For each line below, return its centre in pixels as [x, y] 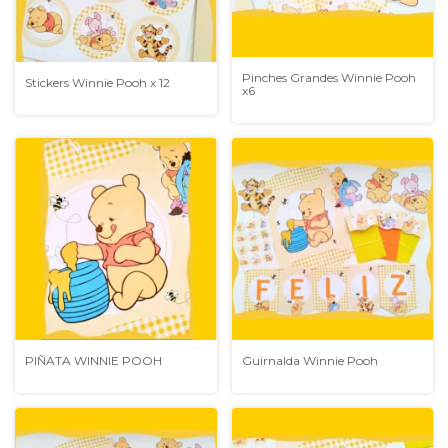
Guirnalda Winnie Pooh [309, 360]
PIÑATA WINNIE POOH [93, 360]
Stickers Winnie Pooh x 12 [97, 82]
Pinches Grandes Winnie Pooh [328, 77]
